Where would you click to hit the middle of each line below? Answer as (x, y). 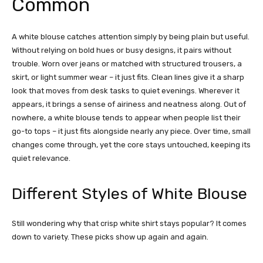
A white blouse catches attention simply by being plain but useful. (131, 37)
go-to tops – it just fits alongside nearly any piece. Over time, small (131, 131)
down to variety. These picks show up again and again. (110, 237)
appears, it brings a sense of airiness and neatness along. (118, 104)
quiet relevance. (41, 159)
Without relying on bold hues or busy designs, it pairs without (122, 50)
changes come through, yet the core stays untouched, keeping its (131, 145)
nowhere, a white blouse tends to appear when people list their (126, 118)
